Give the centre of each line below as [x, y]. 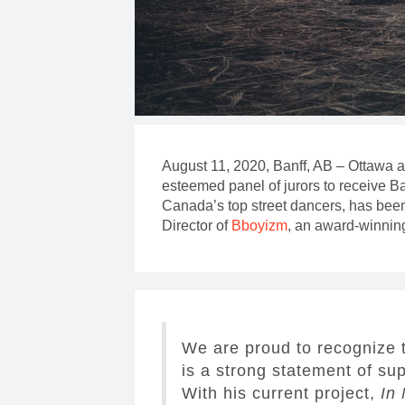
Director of [197, 226]
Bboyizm [260, 226]
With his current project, [279, 394]
